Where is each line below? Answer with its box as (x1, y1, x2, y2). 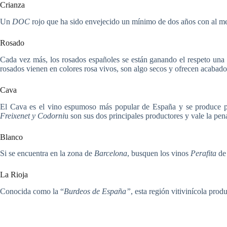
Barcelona (94, 149, 127, 158)
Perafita (188, 149, 216, 158)
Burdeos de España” (64, 187, 131, 196)
